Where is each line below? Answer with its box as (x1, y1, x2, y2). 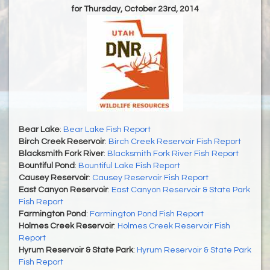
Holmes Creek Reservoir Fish (118, 222, 230, 231)
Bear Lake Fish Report (63, 125, 151, 134)
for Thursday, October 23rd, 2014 (71, 5, 199, 14)
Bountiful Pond (19, 162, 75, 171)
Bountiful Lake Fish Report (78, 162, 180, 171)
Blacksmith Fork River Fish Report (107, 149, 239, 159)
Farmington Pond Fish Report (90, 210, 204, 219)
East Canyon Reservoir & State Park (111, 186, 250, 195)
